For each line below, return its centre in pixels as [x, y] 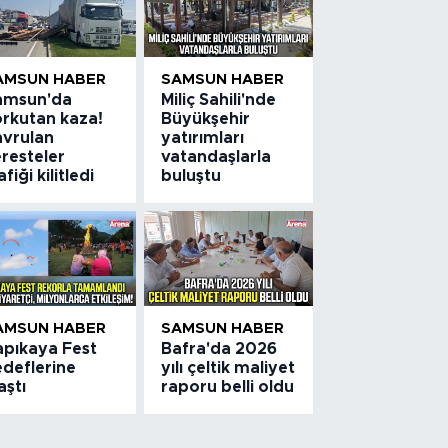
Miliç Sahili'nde [219, 99]
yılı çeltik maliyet [228, 367]
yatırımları [203, 137]
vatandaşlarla [216, 156]
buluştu [191, 175]
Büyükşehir [206, 118]
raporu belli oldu [228, 386]
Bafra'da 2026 [219, 348]
